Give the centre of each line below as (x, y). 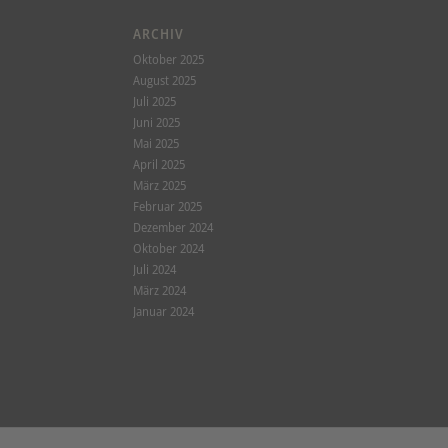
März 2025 (159, 185)
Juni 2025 (156, 122)
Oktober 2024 (168, 248)
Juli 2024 (154, 269)
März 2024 (159, 290)
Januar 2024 (163, 311)
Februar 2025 (167, 206)
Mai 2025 (155, 143)
